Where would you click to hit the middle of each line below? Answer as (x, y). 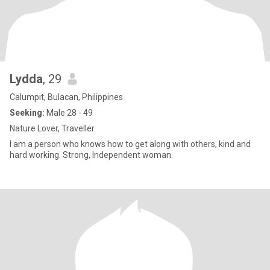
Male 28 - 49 (69, 113)
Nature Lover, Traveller (52, 128)
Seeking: (27, 113)
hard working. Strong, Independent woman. (91, 155)
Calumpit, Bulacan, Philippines (66, 97)
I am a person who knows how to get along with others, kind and (130, 144)
